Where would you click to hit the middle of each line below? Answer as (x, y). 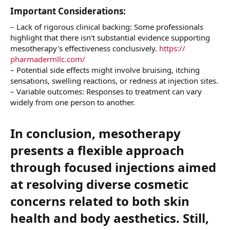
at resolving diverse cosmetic (99, 184)
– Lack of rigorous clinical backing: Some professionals (107, 26)
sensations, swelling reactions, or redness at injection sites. (114, 80)
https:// (172, 48)
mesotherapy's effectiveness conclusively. (85, 48)
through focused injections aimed (113, 167)
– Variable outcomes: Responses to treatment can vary (106, 91)
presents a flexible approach (97, 150)
